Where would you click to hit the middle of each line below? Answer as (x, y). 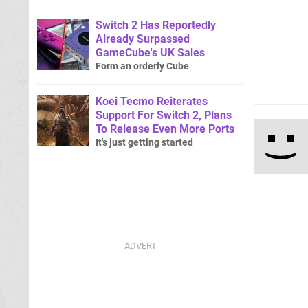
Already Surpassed (143, 38)
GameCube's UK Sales (150, 52)
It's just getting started (144, 142)
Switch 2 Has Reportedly (156, 25)
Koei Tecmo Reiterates (152, 101)
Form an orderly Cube (142, 66)
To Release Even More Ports (165, 129)
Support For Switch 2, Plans (164, 115)
